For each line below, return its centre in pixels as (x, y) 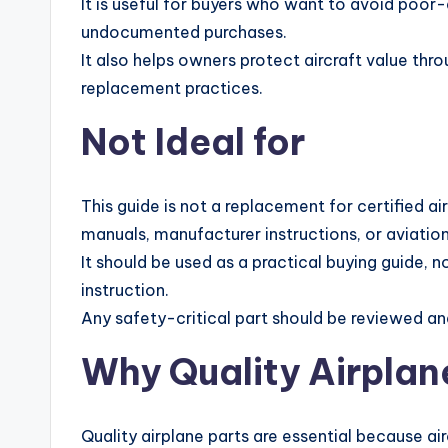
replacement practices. (172, 87)
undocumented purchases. (184, 31)
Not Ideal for (193, 141)
